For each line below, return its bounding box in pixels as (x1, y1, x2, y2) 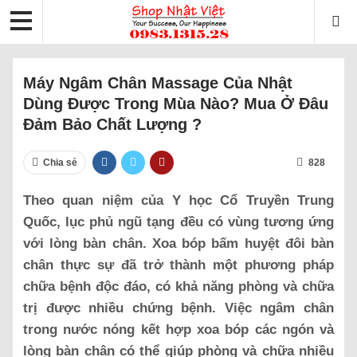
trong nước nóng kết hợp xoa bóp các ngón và (23, 321, 334, 337)
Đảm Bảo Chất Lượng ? (23, 115, 202, 133)
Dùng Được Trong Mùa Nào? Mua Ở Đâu (23, 94, 328, 112)
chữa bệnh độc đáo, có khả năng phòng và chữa (23, 278, 334, 294)
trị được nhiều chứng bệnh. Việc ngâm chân (23, 300, 334, 316)
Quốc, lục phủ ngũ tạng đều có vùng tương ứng (23, 214, 334, 229)
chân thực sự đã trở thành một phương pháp (23, 257, 334, 273)
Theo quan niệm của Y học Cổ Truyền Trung (23, 192, 334, 208)
